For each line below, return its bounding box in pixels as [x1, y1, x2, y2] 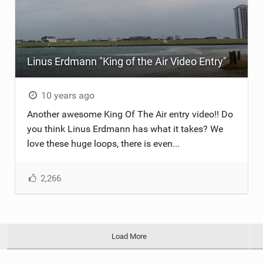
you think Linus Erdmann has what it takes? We [26, 123, 223, 134]
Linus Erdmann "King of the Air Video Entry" [26, 55, 227, 68]
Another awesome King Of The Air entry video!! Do [26, 108, 233, 120]
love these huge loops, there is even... [26, 137, 180, 149]
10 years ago [39, 89, 95, 101]
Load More [112, 231, 147, 241]
